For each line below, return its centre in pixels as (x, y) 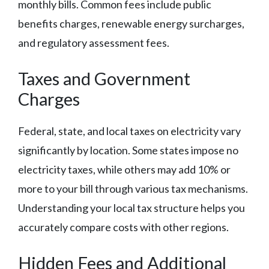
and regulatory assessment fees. (94, 43)
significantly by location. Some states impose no (128, 150)
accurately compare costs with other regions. (123, 227)
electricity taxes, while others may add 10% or (124, 170)
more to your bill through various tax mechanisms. (133, 189)
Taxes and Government (104, 79)
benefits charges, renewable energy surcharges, (131, 24)
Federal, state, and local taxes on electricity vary (129, 131)
